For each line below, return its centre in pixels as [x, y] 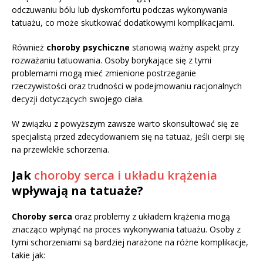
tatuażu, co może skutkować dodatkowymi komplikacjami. [123, 23]
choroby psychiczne [88, 48]
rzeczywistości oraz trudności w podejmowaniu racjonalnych [127, 86]
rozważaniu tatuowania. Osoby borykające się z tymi [112, 60]
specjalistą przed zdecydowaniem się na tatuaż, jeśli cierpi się [128, 137]
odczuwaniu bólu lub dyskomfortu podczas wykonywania [120, 10]
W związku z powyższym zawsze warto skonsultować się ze [125, 124]
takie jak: [28, 255]
